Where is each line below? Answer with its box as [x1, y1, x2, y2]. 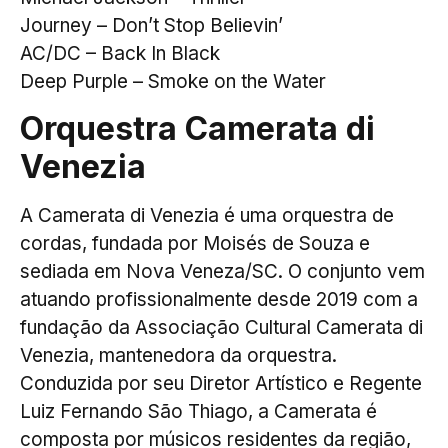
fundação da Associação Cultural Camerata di [20, 316, 423, 340]
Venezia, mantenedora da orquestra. [20, 344, 337, 368]
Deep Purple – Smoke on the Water [20, 69, 326, 93]
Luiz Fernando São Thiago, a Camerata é [20, 400, 377, 424]
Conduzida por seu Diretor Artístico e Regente [20, 372, 422, 396]
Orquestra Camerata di [20, 109, 375, 149]
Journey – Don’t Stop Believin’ [20, 13, 283, 37]
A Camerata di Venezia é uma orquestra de [20, 204, 394, 228]
